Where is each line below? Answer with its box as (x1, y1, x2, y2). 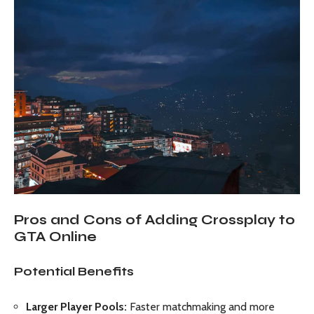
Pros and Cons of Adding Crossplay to (14, 212, 295, 228)
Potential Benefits (14, 264, 134, 279)
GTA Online (14, 228, 97, 245)
